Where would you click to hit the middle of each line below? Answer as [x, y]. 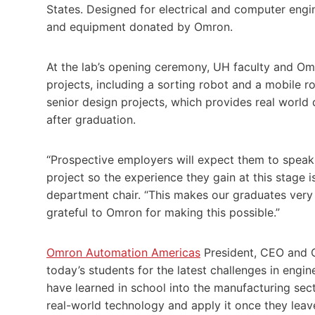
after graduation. [91, 119]
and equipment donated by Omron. [140, 26]
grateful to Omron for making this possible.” [163, 212]
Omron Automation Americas [123, 252]
